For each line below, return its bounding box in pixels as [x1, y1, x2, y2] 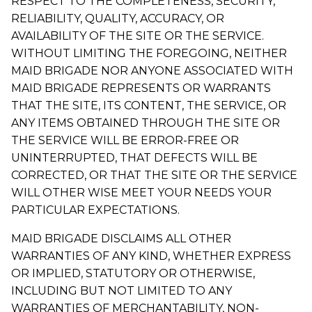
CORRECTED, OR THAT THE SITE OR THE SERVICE [11, 168, 297, 182]
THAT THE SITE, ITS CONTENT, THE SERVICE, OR [11, 98, 286, 112]
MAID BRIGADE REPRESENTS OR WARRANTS [11, 81, 271, 95]
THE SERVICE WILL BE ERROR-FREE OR [11, 133, 239, 147]
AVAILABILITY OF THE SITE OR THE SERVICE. [11, 29, 264, 42]
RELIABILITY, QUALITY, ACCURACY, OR [11, 11, 224, 25]
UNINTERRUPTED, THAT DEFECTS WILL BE [11, 150, 258, 164]
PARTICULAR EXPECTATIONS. [11, 203, 180, 217]
